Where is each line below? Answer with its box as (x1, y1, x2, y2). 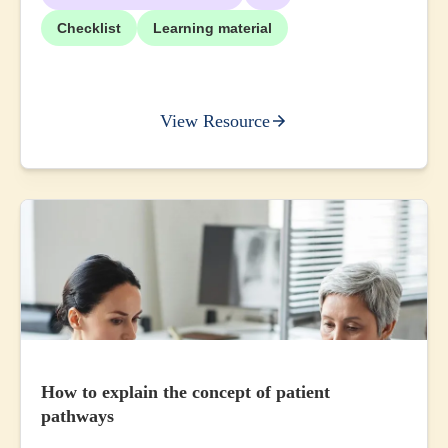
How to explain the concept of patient (41, 381, 330, 402)
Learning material (153, 19, 272, 36)
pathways (41, 405, 114, 426)
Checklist (57, 19, 121, 36)
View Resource (160, 110, 270, 131)
